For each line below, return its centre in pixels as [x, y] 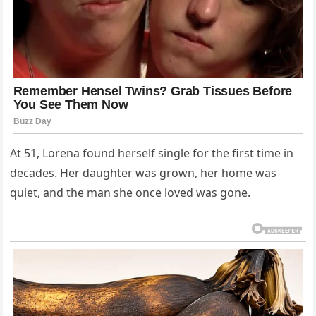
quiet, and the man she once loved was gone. [130, 192]
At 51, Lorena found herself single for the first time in [152, 153]
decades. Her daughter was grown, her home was [144, 172]
